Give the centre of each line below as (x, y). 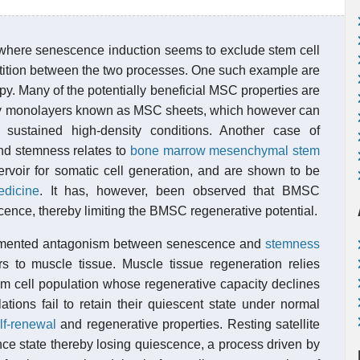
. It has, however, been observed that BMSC (179, 191)
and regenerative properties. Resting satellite (188, 324)
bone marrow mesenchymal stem (225, 151)
